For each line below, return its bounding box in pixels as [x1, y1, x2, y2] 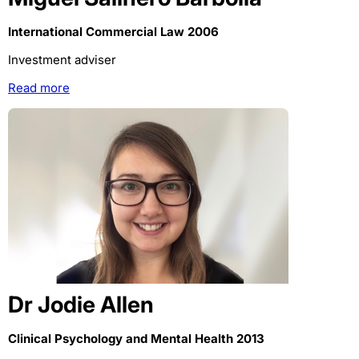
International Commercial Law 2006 [8, 23, 219, 39]
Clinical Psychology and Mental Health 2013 [8, 330, 264, 346]
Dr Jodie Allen [8, 290, 154, 318]
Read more [8, 79, 70, 95]
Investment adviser [8, 51, 116, 67]
